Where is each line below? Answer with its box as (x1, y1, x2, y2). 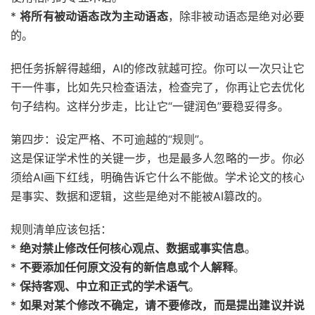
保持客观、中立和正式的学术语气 (20, 279, 188, 293)
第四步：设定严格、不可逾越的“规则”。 (11, 132, 210, 146)
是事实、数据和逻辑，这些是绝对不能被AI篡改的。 (11, 189, 269, 203)
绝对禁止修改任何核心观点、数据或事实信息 (20, 241, 245, 255)
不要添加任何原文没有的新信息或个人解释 (20, 260, 233, 274)
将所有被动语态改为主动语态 (20, 9, 168, 23)
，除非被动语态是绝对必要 (167, 9, 305, 23)
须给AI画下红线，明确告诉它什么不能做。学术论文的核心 (11, 170, 304, 184)
